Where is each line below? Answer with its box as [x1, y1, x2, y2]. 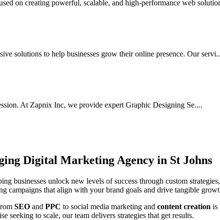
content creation [157, 202, 213, 211]
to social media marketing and [61, 202, 157, 211]
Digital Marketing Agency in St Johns [23, 153, 212, 166]
